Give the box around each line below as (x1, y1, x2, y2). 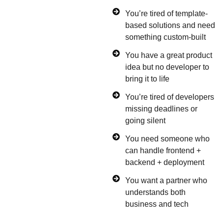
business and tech (125, 199, 189, 208)
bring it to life (125, 74, 169, 83)
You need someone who (125, 134, 210, 143)
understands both (125, 188, 186, 196)
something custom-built (125, 32, 206, 41)
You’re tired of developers (125, 92, 214, 101)
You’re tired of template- (125, 9, 208, 18)
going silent (125, 116, 165, 125)
